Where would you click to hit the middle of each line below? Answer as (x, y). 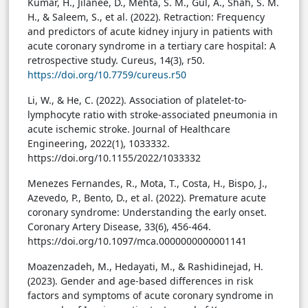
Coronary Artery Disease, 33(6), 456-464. (119, 227)
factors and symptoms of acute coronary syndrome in (151, 296)
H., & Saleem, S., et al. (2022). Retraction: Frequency (146, 17)
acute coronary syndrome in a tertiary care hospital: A (152, 46)
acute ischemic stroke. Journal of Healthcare (129, 129)
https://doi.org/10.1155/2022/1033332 (114, 158)
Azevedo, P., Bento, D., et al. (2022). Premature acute (147, 198)
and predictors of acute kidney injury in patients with (150, 32)
